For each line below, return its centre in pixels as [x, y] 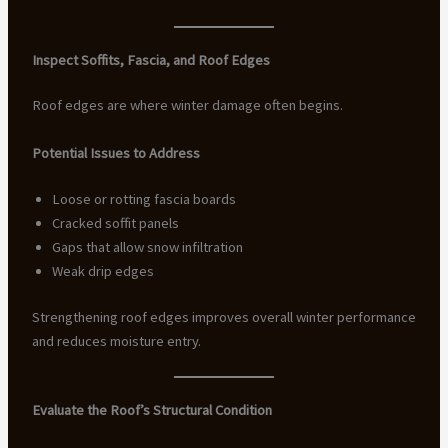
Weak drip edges [102, 270]
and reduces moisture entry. [116, 340]
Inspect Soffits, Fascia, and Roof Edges [150, 59]
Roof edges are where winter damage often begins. [187, 105]
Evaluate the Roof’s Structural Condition [151, 409]
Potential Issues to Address [115, 152]
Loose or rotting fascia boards [143, 198]
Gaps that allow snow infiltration [147, 246]
